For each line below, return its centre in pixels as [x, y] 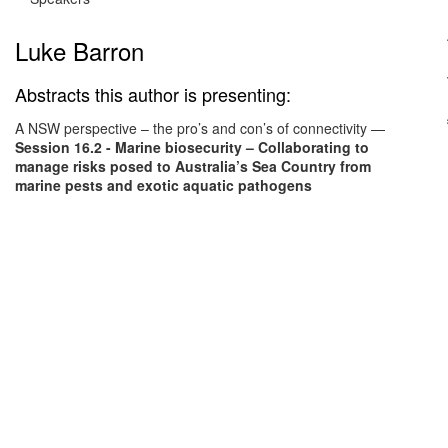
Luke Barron [79, 50]
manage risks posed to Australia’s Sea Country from [193, 166]
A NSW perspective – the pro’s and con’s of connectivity [191, 128]
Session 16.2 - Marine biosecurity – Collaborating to [192, 147]
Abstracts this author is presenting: [153, 94]
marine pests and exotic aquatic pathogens [163, 185]
